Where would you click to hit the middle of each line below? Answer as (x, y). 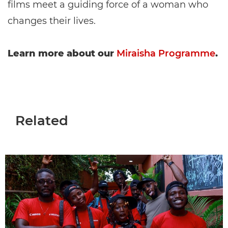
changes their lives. (52, 21)
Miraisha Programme (166, 54)
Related (42, 121)
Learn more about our (62, 54)
